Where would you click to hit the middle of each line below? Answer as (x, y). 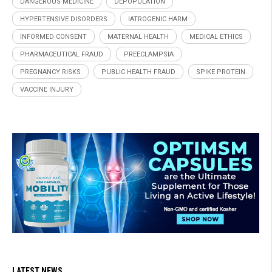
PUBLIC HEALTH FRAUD (138, 72)
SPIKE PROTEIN (221, 72)
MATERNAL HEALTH (138, 36)
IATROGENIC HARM (158, 19)
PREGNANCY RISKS (50, 72)
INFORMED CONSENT (53, 36)
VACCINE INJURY (47, 89)
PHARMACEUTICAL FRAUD (62, 54)
